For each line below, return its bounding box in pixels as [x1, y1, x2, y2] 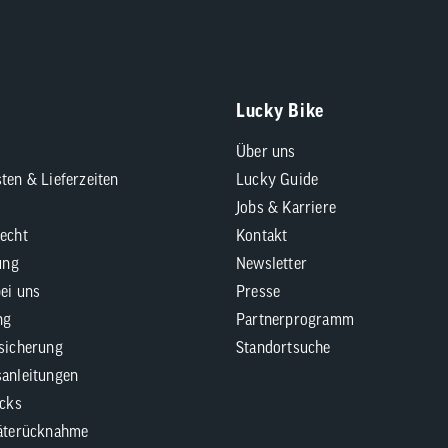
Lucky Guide [236, 170, 319, 188]
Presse [236, 282, 281, 300]
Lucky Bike [236, 100, 324, 121]
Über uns [236, 142, 296, 160]
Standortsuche [236, 338, 331, 356]
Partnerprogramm [236, 310, 354, 328]
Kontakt [236, 226, 288, 244]
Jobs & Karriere [236, 198, 336, 216]
